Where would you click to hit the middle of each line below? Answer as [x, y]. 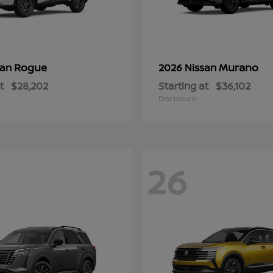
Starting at [183, 86]
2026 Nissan [189, 68]
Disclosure [177, 98]
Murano [239, 67]
